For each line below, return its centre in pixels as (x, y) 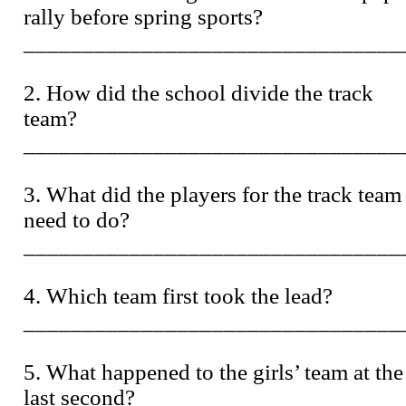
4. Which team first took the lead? (178, 295)
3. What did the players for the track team (213, 194)
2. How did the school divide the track (198, 92)
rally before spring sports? (143, 16)
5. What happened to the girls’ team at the (213, 372)
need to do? (77, 219)
